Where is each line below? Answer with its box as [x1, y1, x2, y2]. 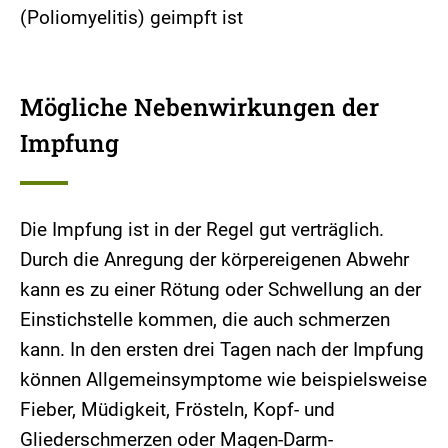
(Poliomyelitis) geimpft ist [20, 6, 243, 30]
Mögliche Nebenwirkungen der [20, 91, 379, 124]
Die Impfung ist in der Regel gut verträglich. [20, 218, 384, 242]
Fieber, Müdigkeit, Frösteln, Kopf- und [20, 398, 335, 422]
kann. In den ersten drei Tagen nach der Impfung [20, 338, 424, 362]
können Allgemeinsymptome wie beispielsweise [20, 368, 427, 392]
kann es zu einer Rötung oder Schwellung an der [20, 278, 421, 302]
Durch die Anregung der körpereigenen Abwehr [20, 248, 409, 272]
